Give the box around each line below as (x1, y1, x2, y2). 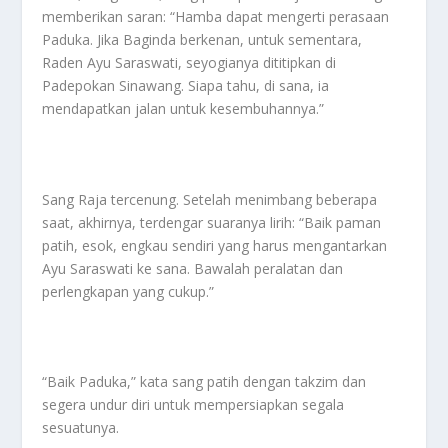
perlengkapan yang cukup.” (42, 281, 215, 301)
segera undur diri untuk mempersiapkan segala (42, 395, 345, 415)
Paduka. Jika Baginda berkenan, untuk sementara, (42, 29, 363, 49)
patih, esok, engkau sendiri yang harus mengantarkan (42, 235, 388, 255)
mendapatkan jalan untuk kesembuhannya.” (42, 98, 325, 118)
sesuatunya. (42, 418, 120, 438)
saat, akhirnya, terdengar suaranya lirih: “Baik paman (42, 212, 382, 232)
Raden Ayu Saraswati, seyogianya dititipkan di (42, 52, 337, 72)
